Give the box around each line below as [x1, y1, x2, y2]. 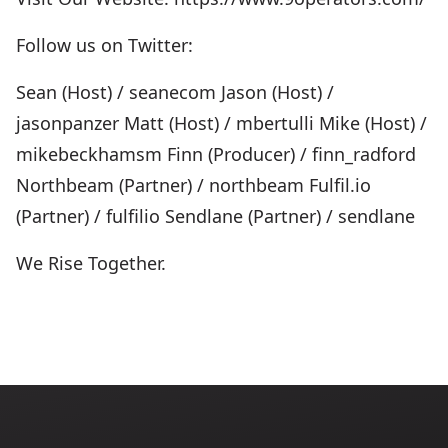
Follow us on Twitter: [16, 33, 193, 57]
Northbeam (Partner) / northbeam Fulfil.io [16, 173, 371, 197]
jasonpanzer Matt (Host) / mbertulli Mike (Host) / [16, 111, 427, 135]
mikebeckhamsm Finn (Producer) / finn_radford [16, 142, 416, 166]
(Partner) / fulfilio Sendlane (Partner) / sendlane [16, 204, 415, 228]
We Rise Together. [16, 251, 166, 275]
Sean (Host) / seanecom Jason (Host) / [16, 80, 334, 104]
